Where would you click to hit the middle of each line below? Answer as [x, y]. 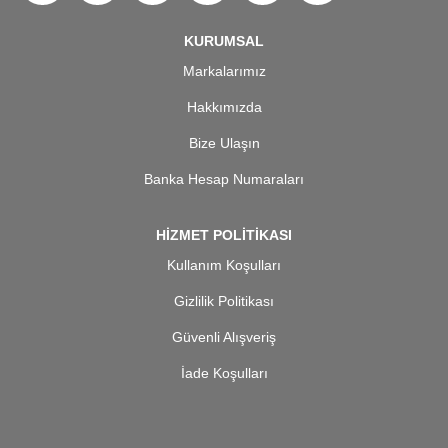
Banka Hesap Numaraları [224, 179]
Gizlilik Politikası [224, 301]
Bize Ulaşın [224, 143]
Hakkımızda [224, 107]
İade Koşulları [224, 373]
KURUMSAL [224, 41]
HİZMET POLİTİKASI [224, 235]
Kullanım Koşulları [224, 265]
